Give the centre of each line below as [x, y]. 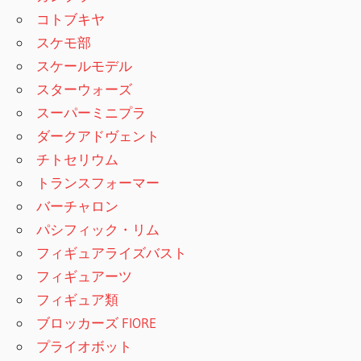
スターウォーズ [85, 89]
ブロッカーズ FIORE [97, 323]
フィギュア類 [78, 299]
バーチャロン [78, 206]
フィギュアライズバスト [112, 253]
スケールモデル [85, 66]
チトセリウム [78, 159]
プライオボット [85, 346]
